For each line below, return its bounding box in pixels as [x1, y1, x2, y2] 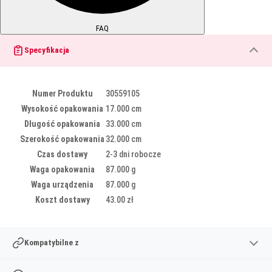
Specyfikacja [24, 46, 69, 55]
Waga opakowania [30, 164, 95, 174]
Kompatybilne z [24, 238, 79, 248]
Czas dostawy [37, 149, 87, 159]
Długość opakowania [24, 118, 100, 129]
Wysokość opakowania [21, 103, 103, 114]
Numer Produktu [32, 88, 93, 98]
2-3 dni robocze [106, 149, 161, 159]
